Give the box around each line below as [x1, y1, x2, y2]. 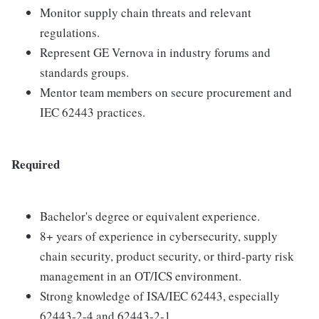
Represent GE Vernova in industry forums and [40, 44, 271, 61]
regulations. [40, 24, 100, 41]
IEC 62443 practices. [40, 104, 145, 121]
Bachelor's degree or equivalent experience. [40, 208, 260, 225]
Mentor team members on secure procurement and [40, 84, 292, 101]
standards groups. [40, 64, 129, 81]
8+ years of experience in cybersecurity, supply [40, 228, 278, 245]
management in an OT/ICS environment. [40, 268, 241, 285]
